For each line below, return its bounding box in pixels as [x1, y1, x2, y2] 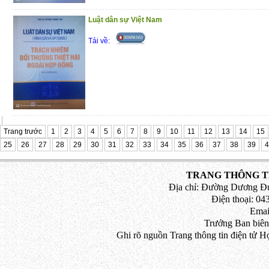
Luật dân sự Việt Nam [88, 16, 162, 24]
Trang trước [4, 127, 42, 136]
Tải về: [88, 37, 110, 45]
